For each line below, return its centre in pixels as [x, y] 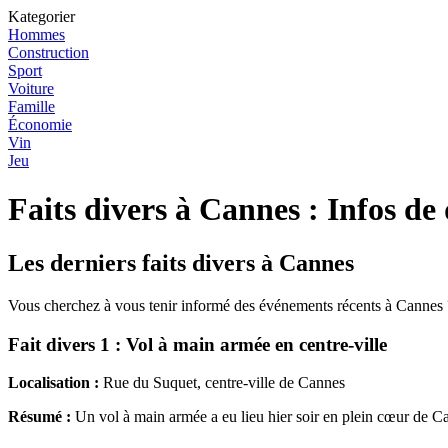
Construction [48, 52]
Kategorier [41, 16]
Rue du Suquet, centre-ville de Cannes [222, 383]
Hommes [36, 34]
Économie [40, 124]
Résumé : [39, 417]
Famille [31, 106]
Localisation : [53, 383]
